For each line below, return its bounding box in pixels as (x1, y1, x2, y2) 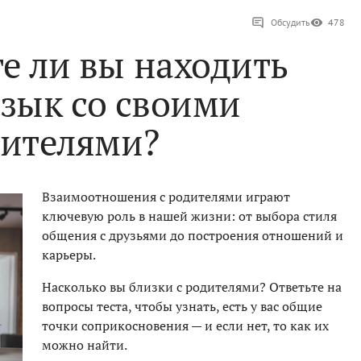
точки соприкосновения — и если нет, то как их (42, 317, 329, 335)
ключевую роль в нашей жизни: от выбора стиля (42, 207, 337, 226)
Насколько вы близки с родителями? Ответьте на (42, 278, 342, 297)
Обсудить (271, 16, 310, 29)
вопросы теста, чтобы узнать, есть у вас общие (42, 297, 322, 316)
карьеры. (42, 246, 96, 264)
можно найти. (42, 336, 127, 355)
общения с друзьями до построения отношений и (42, 226, 343, 245)
